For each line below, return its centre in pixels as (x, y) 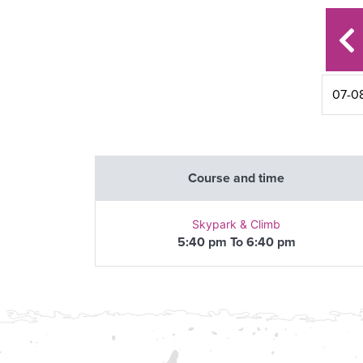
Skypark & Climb (236, 224)
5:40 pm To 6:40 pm (236, 242)
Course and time (236, 178)
